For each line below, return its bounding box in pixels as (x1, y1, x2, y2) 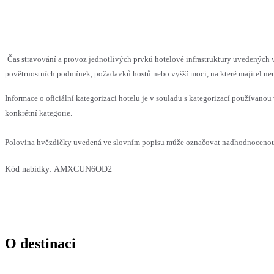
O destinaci (5, 235, 76, 252)
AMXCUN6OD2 (54, 165, 112, 174)
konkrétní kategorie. (5, 108, 72, 118)
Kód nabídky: (5, 165, 52, 174)
